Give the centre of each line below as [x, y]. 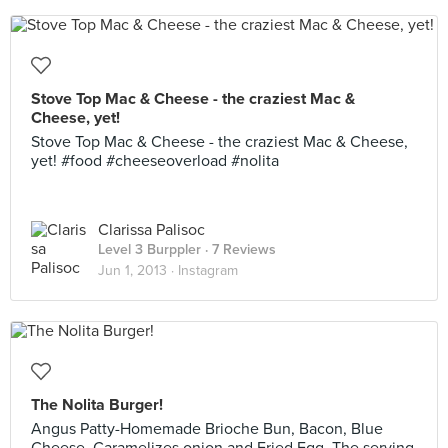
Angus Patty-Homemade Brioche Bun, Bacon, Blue [207, 429]
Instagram [208, 270]
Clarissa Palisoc [151, 230]
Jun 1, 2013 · [138, 270]
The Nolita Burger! [97, 405]
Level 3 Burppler [149, 249]
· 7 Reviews [238, 249]
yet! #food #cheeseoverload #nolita [155, 161]
